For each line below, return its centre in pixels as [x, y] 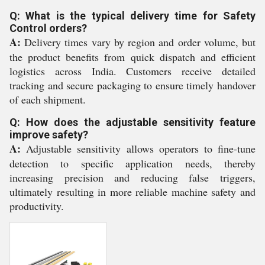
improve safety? [49, 135]
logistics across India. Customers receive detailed [132, 71]
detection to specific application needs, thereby [132, 163]
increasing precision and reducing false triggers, [132, 177]
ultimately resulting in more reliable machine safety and [132, 192]
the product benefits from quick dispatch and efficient [132, 57]
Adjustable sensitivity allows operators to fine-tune [138, 148]
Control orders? [48, 28]
